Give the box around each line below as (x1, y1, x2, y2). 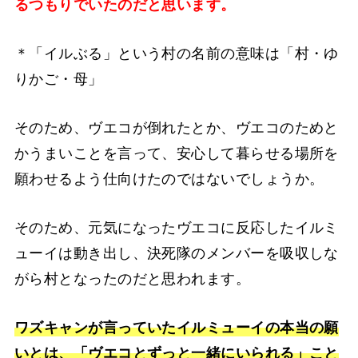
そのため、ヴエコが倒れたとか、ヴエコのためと (14, 120, 339, 137)
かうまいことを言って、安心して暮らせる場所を (14, 145, 339, 162)
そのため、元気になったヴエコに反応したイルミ (14, 220, 339, 237)
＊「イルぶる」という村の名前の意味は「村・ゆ (14, 46, 339, 62)
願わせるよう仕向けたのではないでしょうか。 (14, 171, 324, 188)
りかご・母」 (14, 71, 103, 88)
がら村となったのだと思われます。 (14, 271, 251, 288)
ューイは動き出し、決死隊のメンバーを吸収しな (14, 245, 339, 262)
